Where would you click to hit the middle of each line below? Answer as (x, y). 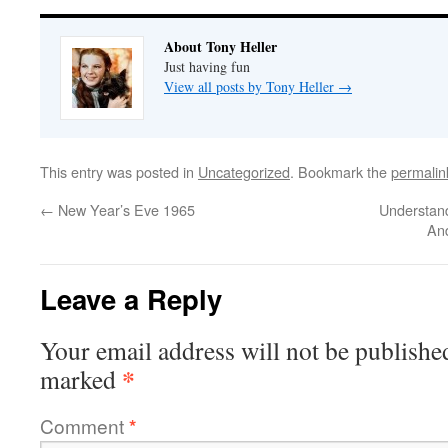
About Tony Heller (220, 47)
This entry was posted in (119, 172)
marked (81, 379)
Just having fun (207, 67)
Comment (84, 426)
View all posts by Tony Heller (251, 87)
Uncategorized (244, 172)
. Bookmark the (340, 172)
